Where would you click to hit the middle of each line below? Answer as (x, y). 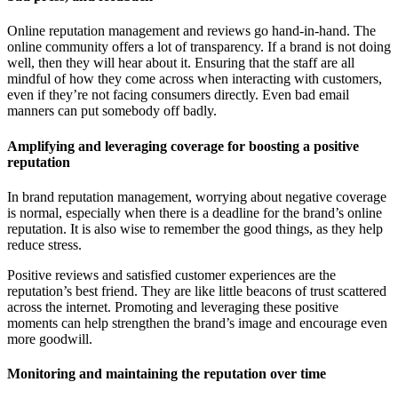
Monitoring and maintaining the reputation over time (167, 374)
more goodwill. (50, 338)
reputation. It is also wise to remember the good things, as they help (195, 228)
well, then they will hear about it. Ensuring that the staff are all (181, 63)
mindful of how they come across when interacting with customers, (195, 79)
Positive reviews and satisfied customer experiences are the (171, 275)
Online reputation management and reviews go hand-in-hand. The (191, 31)
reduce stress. (44, 244)
